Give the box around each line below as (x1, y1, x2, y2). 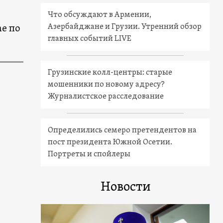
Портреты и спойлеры (48, 149, 131, 159)
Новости (100, 179, 150, 196)
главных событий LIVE (48, 33, 132, 44)
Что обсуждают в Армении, (48, 9, 152, 20)
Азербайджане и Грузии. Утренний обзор (48, 21, 202, 32)
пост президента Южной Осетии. (48, 137, 173, 147)
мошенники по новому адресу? (48, 79, 165, 90)
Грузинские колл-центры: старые (48, 67, 173, 78)
